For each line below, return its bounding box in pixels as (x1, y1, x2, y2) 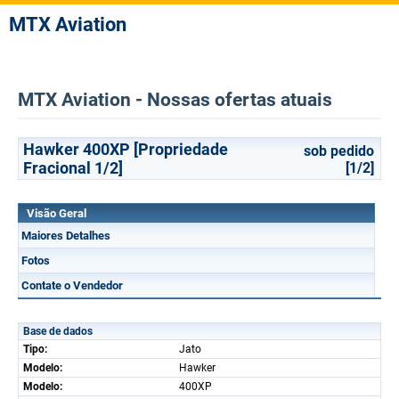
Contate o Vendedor (21, 279, 123, 292)
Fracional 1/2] (23, 159, 123, 177)
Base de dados (23, 325, 93, 338)
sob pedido (304, 142, 374, 159)
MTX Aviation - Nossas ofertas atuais (18, 89, 332, 110)
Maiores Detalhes (21, 229, 110, 242)
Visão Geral (27, 207, 86, 220)
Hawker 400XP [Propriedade (23, 140, 228, 159)
